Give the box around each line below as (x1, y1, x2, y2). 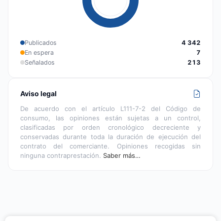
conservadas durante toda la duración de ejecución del (20, 132, 201, 141)
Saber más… (103, 151, 141, 159)
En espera (25, 48, 54, 56)
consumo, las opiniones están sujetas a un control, (20, 113, 201, 122)
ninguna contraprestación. (20, 151, 103, 159)
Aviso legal (20, 89, 57, 98)
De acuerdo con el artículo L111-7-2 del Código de (20, 104, 201, 112)
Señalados (25, 58, 55, 66)
